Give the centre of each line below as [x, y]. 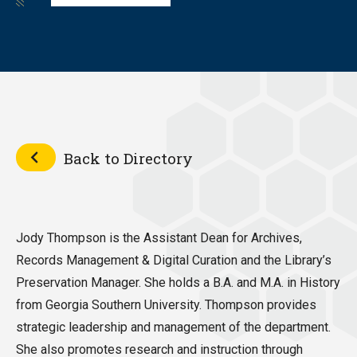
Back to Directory [128, 158]
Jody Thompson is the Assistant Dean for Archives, [159, 238]
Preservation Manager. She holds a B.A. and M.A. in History [178, 282]
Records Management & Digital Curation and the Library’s [174, 260]
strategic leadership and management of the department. [173, 327]
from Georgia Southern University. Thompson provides [166, 305]
